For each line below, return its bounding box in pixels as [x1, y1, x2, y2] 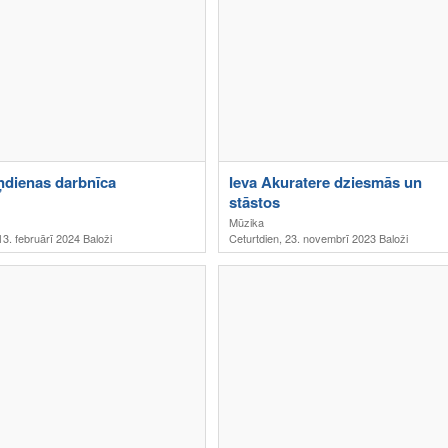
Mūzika [229, 214, 264, 230]
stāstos [229, 191, 280, 213]
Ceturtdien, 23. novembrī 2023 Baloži [229, 230, 408, 246]
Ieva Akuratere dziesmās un [229, 171, 422, 193]
